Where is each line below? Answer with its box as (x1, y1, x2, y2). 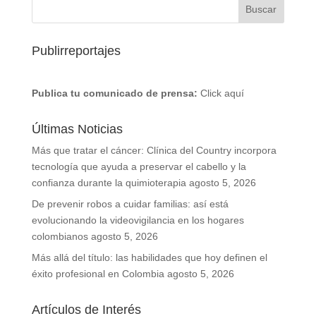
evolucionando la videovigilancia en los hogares (31, 214, 244, 226)
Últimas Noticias (31, 122, 123, 136)
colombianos (31, 231, 88, 242)
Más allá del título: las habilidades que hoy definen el (31, 252, 267, 263)
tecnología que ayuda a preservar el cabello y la (31, 161, 246, 172)
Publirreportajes (31, 44, 121, 58)
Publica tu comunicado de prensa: (31, 87, 197, 99)
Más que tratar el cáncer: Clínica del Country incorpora (31, 145, 276, 156)
